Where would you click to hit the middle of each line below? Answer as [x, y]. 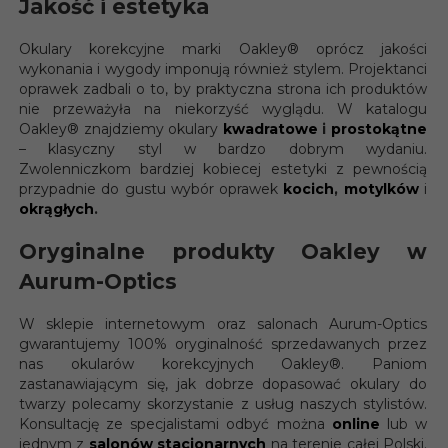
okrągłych [56, 209]
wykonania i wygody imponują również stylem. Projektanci [223, 69]
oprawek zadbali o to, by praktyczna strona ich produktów [223, 89]
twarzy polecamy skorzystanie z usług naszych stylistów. [223, 404]
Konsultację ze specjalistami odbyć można [175, 424]
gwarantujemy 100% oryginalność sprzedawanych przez [223, 344]
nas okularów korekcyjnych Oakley [174, 364]
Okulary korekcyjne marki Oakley [153, 49]
